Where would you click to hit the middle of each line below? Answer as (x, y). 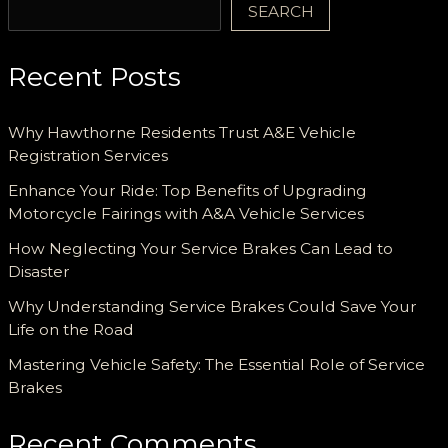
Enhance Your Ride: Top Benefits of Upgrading (188, 190)
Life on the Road (71, 329)
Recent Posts (95, 76)
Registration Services (88, 155)
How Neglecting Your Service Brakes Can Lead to (201, 248)
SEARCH (280, 12)
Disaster (39, 271)
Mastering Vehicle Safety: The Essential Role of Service (217, 364)
